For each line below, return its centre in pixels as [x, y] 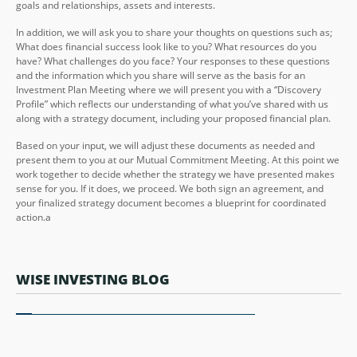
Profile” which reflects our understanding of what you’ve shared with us [172, 104]
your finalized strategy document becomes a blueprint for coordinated [171, 202]
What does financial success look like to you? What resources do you [166, 46]
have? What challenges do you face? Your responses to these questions [173, 61]
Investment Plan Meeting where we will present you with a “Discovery [169, 89]
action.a [33, 217]
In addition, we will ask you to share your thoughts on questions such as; [174, 32]
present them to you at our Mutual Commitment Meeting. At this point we [178, 159]
